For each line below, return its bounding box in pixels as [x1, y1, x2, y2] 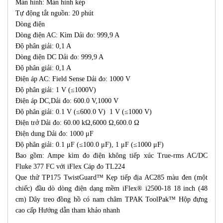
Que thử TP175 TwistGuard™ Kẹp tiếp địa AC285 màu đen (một [15, 173, 208, 181]
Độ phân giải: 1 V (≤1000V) [15, 86, 96, 94]
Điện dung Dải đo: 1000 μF [15, 129, 94, 137]
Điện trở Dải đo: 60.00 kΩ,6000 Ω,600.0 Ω [15, 118, 139, 126]
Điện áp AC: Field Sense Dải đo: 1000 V [15, 75, 130, 83]
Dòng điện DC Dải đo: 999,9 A [15, 53, 104, 61]
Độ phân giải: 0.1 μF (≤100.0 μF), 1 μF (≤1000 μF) [15, 140, 164, 148]
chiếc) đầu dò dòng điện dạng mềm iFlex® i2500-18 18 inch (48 [15, 184, 208, 192]
